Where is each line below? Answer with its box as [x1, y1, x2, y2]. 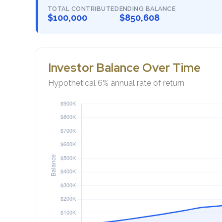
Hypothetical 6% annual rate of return [48, 78, 184, 88]
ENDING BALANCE [119, 4, 176, 12]
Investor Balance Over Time [48, 59, 201, 75]
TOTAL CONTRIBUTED [48, 4, 119, 12]
